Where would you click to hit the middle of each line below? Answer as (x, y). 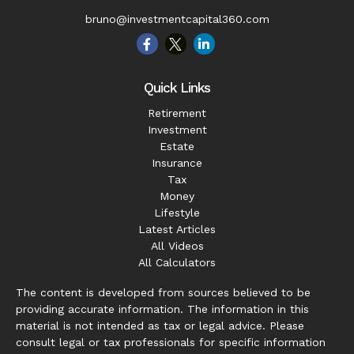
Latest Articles (177, 229)
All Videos (177, 246)
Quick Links (177, 88)
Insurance (177, 163)
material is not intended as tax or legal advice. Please (160, 326)
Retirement (177, 113)
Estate (177, 146)
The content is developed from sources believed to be (163, 292)
